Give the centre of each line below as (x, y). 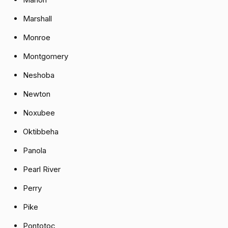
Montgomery (46, 56)
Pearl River (42, 169)
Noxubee (39, 113)
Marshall (37, 19)
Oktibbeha (41, 132)
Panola (35, 151)
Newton (37, 94)
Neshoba (39, 75)
